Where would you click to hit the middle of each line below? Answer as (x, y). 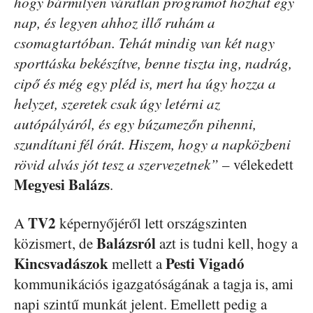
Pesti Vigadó (205, 264)
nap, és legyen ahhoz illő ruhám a (115, 23)
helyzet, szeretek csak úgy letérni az (117, 104)
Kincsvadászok (61, 264)
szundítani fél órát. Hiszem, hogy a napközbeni (152, 144)
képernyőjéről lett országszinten (152, 223)
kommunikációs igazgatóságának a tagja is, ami (154, 284)
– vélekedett (256, 165)
